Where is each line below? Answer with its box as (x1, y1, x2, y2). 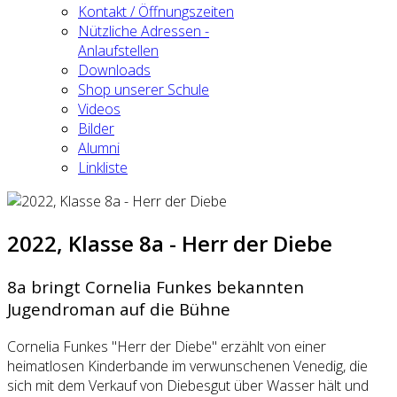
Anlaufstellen (78, 41, 159, 60)
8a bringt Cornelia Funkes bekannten (7, 275, 304, 298)
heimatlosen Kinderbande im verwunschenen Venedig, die (7, 355, 368, 376)
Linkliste (78, 158, 128, 177)
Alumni (78, 138, 120, 158)
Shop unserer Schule (78, 80, 209, 99)
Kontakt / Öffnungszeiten (78, 2, 234, 21)
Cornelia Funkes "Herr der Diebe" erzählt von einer (7, 336, 326, 356)
